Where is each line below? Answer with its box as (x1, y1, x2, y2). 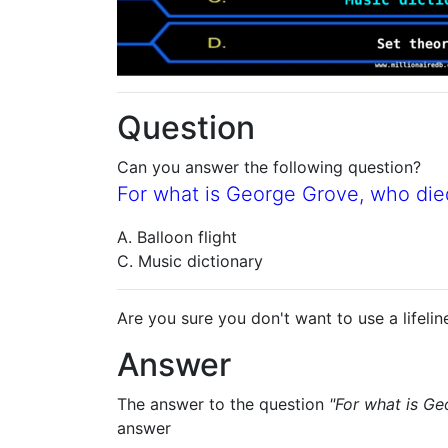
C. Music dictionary (117, 251, 263, 271)
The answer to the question (117, 394, 329, 414)
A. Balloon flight (117, 227, 237, 247)
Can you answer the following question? (117, 157, 421, 177)
